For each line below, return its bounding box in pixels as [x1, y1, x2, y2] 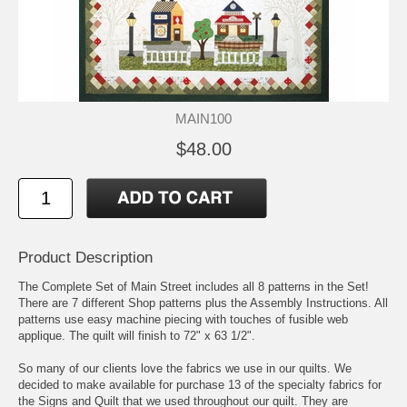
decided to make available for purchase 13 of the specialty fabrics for [18, 378, 382, 392]
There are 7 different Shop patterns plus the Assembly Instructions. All [18, 296, 388, 311]
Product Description [18, 249, 153, 267]
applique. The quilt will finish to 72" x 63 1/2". [18, 329, 255, 343]
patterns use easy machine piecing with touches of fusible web [18, 313, 348, 327]
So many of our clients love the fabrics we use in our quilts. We [18, 362, 352, 376]
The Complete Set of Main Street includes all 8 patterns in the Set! [18, 280, 369, 294]
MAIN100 [175, 111, 232, 127]
